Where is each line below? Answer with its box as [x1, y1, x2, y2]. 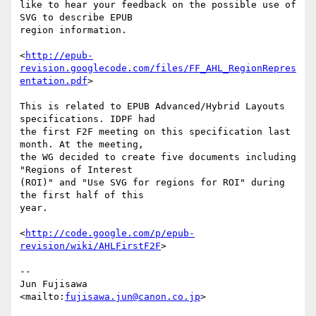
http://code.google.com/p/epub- [25, 228, 195, 239]
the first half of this [20, 190, 144, 201]
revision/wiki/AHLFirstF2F [20, 241, 161, 252]
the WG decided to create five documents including [20, 152, 296, 163]
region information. [20, 25, 127, 36]
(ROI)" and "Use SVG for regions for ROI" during [20, 177, 285, 188]
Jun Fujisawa [20, 279, 87, 290]
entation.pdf [20, 75, 87, 87]
